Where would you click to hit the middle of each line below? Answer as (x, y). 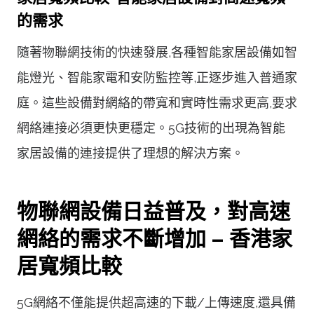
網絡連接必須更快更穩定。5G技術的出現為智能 (151, 128)
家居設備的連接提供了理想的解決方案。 (130, 153)
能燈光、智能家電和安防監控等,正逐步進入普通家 (157, 77)
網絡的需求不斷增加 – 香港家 (155, 238)
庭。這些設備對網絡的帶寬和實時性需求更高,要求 (157, 102)
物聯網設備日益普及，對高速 (153, 211)
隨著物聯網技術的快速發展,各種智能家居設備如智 (157, 52)
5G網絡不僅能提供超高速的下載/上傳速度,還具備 (156, 302)
